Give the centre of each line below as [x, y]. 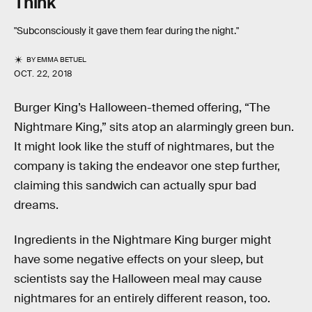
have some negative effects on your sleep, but [139, 259]
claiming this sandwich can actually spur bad [135, 186]
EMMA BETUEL [62, 60]
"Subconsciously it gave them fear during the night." [127, 31]
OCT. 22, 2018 [44, 74]
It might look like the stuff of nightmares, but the [144, 147]
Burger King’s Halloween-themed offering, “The [142, 108]
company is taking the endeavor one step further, [147, 166]
